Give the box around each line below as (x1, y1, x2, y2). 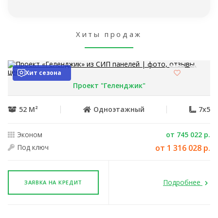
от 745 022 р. (166, 130, 210, 139)
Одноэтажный (93, 105, 145, 114)
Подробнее (163, 178, 202, 187)
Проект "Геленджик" (73, 81, 145, 90)
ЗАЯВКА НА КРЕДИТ (24, 179, 83, 186)
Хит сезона (25, 69, 61, 77)
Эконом (17, 130, 42, 139)
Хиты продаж (76, 29, 142, 39)
